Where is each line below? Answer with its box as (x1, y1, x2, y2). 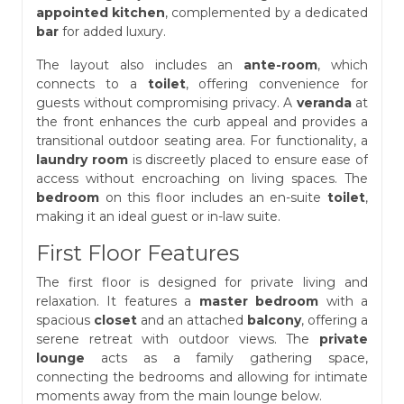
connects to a (36, 75, 148, 92)
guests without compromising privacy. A (36, 94, 297, 111)
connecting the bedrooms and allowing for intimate (36, 368, 368, 385)
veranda (296, 94, 352, 111)
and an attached (137, 311, 247, 328)
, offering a (301, 311, 368, 328)
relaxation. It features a (36, 292, 199, 309)
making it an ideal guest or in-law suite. (36, 207, 280, 225)
